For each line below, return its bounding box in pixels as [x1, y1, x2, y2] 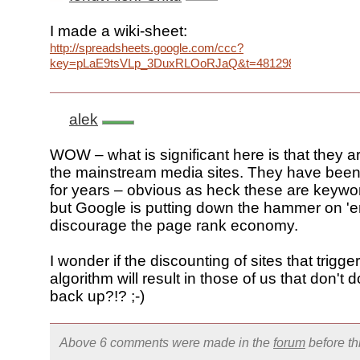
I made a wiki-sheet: [50, 22, 187, 40]
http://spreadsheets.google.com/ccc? [50, 41, 243, 55]
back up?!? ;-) [50, 288, 145, 305]
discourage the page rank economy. [50, 217, 298, 235]
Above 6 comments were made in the [59, 335, 273, 350]
